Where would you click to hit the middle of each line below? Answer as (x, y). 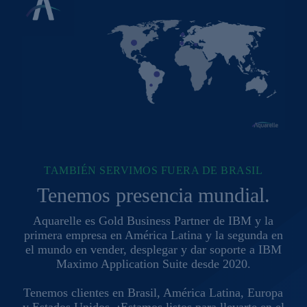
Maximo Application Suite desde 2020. (153, 263)
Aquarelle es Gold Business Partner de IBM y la (153, 220)
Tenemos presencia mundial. (153, 195)
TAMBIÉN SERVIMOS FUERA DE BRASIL (153, 170)
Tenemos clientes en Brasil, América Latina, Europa (153, 292)
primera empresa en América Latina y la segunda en (153, 235)
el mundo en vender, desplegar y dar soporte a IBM (153, 249)
